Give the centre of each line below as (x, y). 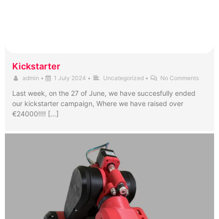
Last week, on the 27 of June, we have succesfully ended (104, 93)
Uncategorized (123, 78)
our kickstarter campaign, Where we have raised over (98, 104)
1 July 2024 (70, 78)
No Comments (180, 78)
